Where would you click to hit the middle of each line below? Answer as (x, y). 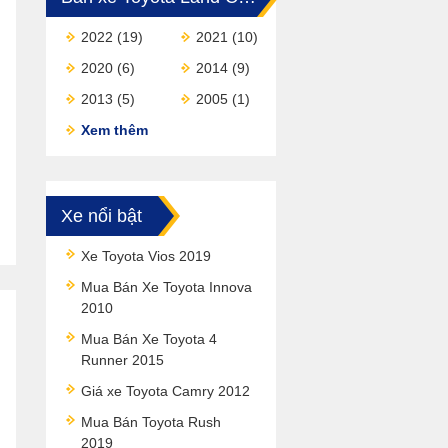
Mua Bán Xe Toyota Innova (166, 287)
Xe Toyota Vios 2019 (146, 256)
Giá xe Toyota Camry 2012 (165, 391)
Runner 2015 (122, 360)
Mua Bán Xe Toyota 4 (149, 339)
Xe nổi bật (101, 216)
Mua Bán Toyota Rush (151, 422)
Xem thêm (114, 130)
